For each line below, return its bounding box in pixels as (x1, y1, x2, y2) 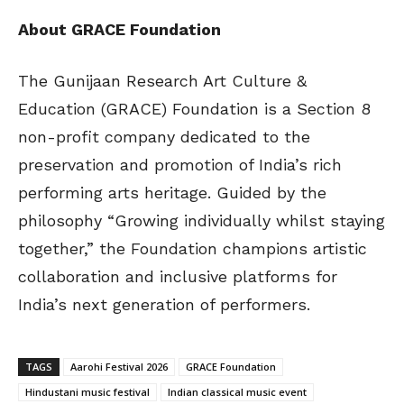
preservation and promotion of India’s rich (18, 155, 342, 175)
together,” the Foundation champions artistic (18, 239, 367, 259)
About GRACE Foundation (18, 20, 221, 40)
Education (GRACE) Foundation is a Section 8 (18, 99, 371, 119)
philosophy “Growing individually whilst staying (18, 211, 385, 231)
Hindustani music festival (25, 385, 150, 399)
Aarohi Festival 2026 (70, 360, 168, 374)
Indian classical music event (168, 385, 307, 399)
